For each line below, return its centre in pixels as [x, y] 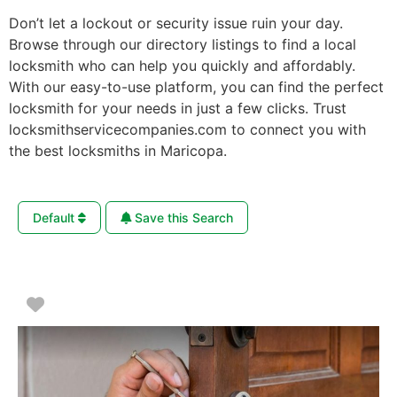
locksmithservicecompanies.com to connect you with [187, 129]
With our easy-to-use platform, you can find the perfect [196, 86]
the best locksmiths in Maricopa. [118, 150]
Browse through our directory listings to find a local [183, 44]
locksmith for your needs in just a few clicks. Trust [178, 108]
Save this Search [182, 217]
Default [55, 217]
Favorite [78, 304]
